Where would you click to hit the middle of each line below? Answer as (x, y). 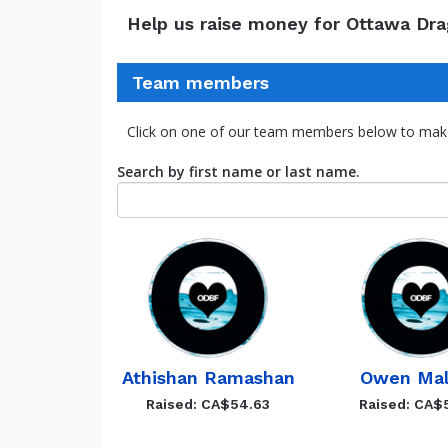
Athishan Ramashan (208, 377)
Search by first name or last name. (238, 171)
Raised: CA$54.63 (208, 404)
